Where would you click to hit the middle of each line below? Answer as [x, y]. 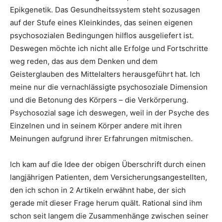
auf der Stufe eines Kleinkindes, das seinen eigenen [101, 22]
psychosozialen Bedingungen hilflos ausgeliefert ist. [102, 35]
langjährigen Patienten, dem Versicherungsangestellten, [109, 177]
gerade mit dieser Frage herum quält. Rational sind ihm [106, 203]
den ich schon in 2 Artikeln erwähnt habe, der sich [98, 190]
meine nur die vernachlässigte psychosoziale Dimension [109, 87]
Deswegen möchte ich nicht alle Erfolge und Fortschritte [109, 48]
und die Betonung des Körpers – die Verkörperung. [99, 100]
